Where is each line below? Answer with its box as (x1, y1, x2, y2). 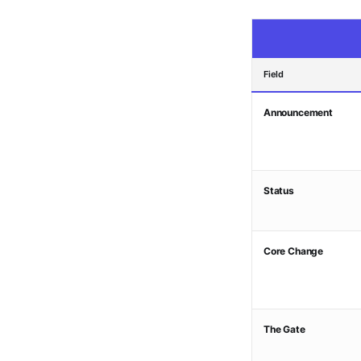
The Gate (263, 323, 305, 335)
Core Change (263, 245, 324, 257)
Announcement (263, 106, 333, 118)
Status (263, 185, 294, 197)
